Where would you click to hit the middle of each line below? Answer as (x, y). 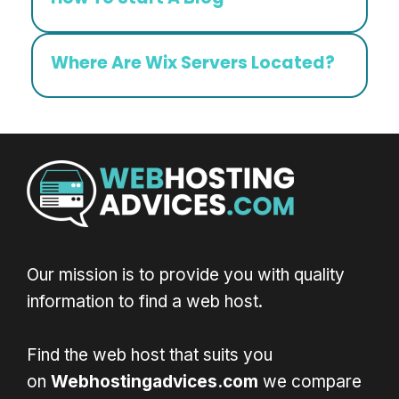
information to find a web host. (145, 301)
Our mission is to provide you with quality (186, 275)
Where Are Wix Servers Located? (193, 63)
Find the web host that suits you (150, 355)
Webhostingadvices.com (155, 382)
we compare (310, 382)
